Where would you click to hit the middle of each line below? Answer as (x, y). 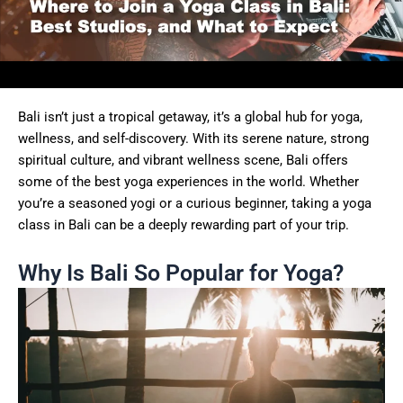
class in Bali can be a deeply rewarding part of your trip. (184, 225)
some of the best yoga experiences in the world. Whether (188, 182)
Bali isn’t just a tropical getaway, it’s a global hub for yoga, (190, 117)
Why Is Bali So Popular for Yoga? (181, 273)
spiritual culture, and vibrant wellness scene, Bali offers (183, 161)
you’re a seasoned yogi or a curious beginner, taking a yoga (195, 204)
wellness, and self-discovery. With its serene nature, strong (193, 139)
